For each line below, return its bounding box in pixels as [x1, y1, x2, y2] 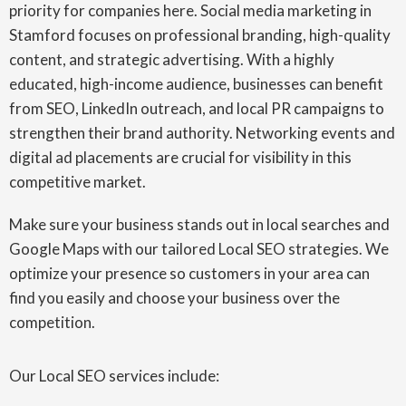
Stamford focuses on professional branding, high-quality [9, 25, 391, 44]
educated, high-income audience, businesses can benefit [9, 74, 383, 93]
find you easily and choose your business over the [9, 288, 340, 307]
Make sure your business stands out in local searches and [9, 215, 390, 234]
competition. [9, 313, 95, 332]
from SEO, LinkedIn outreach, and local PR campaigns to [9, 99, 384, 118]
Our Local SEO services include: [9, 366, 219, 385]
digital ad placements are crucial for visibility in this [9, 148, 352, 167]
